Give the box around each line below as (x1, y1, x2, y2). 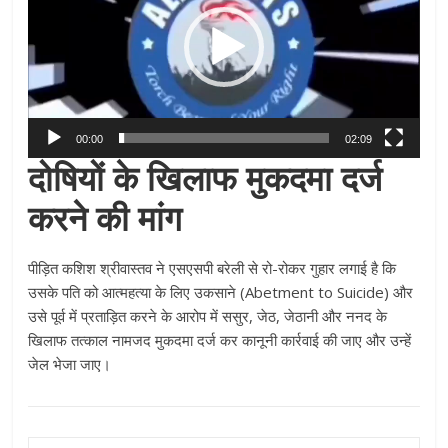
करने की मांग (28, 195, 183, 242)
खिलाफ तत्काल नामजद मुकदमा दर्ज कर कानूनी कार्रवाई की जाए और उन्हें (28, 330, 412, 351)
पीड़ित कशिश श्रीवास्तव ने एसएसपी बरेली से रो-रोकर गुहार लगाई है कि (28, 258, 397, 279)
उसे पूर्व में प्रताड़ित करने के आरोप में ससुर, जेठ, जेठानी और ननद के (28, 306, 388, 327)
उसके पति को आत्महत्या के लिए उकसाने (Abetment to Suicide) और (28, 282, 414, 303)
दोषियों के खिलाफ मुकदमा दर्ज (28, 155, 383, 202)
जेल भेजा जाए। (28, 354, 112, 375)
